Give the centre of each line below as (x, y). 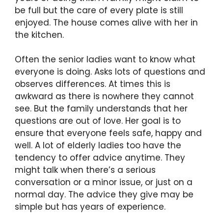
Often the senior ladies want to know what (105, 60)
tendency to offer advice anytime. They (100, 158)
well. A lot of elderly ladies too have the (98, 146)
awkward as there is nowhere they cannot (104, 96)
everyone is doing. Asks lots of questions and (110, 72)
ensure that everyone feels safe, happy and (108, 133)
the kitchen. (39, 35)
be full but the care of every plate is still (99, 10)
